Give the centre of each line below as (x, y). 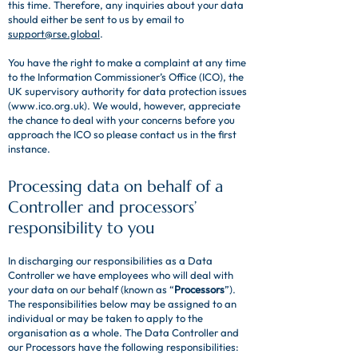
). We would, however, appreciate (162, 105)
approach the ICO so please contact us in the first (122, 134)
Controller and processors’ (102, 207)
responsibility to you (81, 228)
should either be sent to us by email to (96, 19)
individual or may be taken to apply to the (105, 318)
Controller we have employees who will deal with (121, 275)
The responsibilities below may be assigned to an (122, 304)
